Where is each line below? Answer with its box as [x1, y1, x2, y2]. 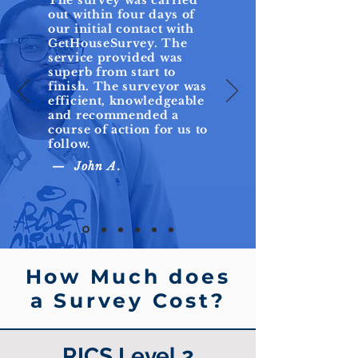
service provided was [48, 50, 183, 65]
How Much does [25, 265, 231, 288]
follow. [48, 137, 91, 151]
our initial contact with [48, 22, 194, 36]
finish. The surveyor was [48, 79, 207, 93]
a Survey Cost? [30, 288, 226, 312]
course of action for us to [48, 122, 209, 137]
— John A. [52, 159, 121, 173]
